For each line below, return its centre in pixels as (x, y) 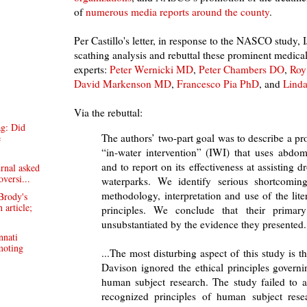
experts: (92, 70)
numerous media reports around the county (177, 12)
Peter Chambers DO (242, 70)
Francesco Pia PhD (218, 84)
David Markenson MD (123, 84)
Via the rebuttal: (108, 113)
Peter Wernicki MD (151, 70)
